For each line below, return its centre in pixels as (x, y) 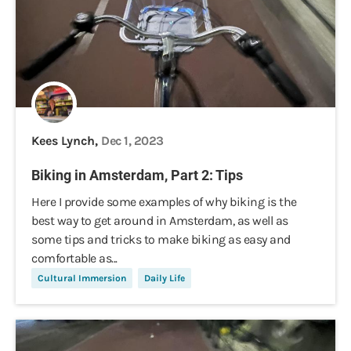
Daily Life (165, 278)
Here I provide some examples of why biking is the (164, 202)
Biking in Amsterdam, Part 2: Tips (137, 175)
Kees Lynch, (66, 141)
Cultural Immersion (82, 278)
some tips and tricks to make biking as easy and (161, 239)
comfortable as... (74, 258)
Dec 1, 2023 (132, 141)
